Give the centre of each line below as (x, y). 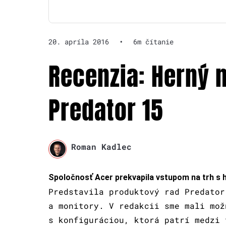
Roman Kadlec (101, 147)
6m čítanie (153, 42)
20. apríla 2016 (79, 42)
